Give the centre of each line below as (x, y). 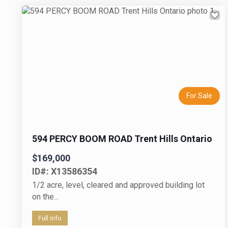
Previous (52, 66)
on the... (46, 196)
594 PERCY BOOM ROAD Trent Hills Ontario (122, 138)
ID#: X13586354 (65, 171)
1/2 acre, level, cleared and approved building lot (119, 185)
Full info (50, 218)
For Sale (199, 95)
